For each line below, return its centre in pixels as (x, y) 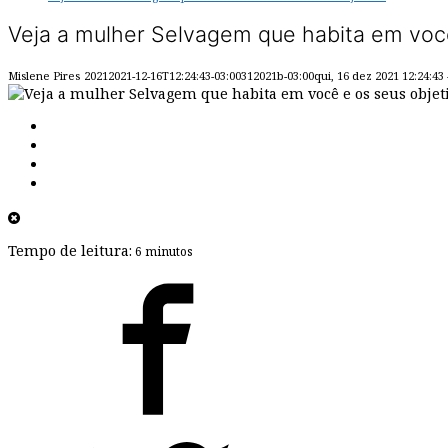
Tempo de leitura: (70, 251)
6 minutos (162, 252)
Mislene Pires (44, 75)
